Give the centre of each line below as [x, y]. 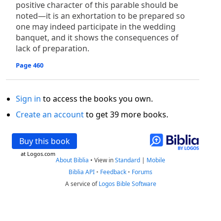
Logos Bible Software [127, 184]
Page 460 [30, 65]
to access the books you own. [97, 99]
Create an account [50, 114]
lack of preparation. [53, 48]
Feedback [113, 172]
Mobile [156, 160]
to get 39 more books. [126, 114]
